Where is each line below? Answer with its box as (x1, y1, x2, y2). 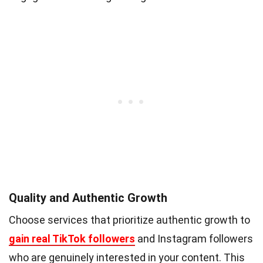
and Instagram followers (135, 232, 253, 245)
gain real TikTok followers (9, 232, 135, 245)
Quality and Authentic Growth (9, 190, 167, 205)
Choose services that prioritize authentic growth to (9, 213, 250, 226)
